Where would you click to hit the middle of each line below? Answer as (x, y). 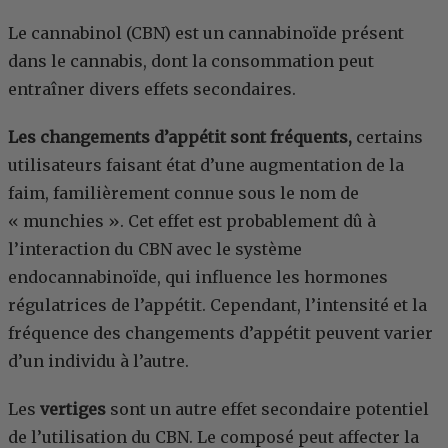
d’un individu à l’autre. (98, 361)
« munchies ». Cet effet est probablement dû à (192, 221)
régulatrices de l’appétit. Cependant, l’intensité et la (217, 305)
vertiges (73, 409)
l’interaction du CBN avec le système (155, 249)
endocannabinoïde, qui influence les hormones (198, 277)
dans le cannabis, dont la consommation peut (191, 61)
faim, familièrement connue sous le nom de (183, 193)
